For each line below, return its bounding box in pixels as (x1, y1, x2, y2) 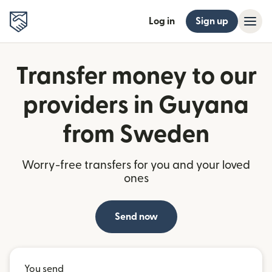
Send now (114, 212, 158, 222)
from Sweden (63, 123, 209, 147)
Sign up (195, 16, 228, 26)
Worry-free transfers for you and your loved (22, 160, 250, 171)
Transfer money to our (15, 64, 257, 89)
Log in (149, 16, 175, 26)
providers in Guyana (23, 93, 249, 118)
